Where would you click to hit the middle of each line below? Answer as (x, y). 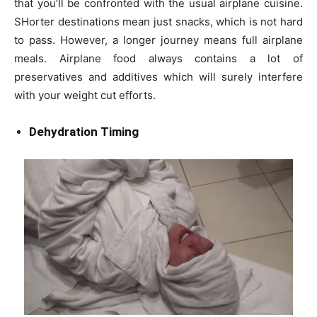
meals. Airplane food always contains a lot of (158, 58)
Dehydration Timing (84, 131)
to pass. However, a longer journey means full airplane (158, 40)
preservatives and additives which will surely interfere (158, 76)
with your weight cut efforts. (85, 95)
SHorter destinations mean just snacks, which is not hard (158, 21)
